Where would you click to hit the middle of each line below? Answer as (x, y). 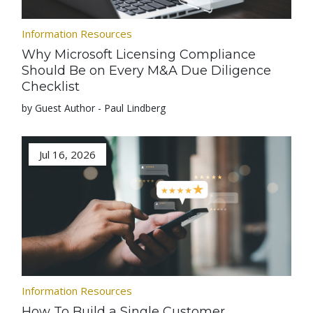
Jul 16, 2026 (68, 154)
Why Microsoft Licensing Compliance (139, 54)
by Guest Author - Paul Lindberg (94, 108)
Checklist (51, 87)
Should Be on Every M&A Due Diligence (147, 71)
